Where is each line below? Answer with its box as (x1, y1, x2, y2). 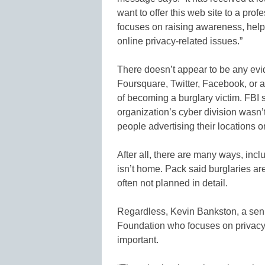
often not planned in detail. (117, 177, 228, 188)
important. (117, 234, 159, 245)
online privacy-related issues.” (117, 35, 243, 46)
